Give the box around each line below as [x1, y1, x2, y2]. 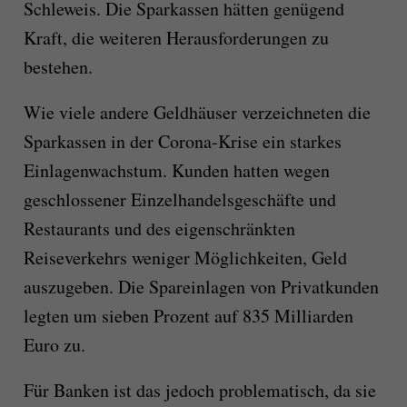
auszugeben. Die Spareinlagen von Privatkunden [23, 274, 379, 300]
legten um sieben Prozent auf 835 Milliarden [23, 303, 353, 329]
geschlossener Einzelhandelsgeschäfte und [23, 187, 336, 213]
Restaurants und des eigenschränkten [23, 216, 295, 242]
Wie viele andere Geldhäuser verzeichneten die [23, 100, 371, 125]
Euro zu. [23, 333, 85, 358]
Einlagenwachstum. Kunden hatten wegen [23, 158, 330, 184]
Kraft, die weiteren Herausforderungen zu [23, 25, 329, 51]
